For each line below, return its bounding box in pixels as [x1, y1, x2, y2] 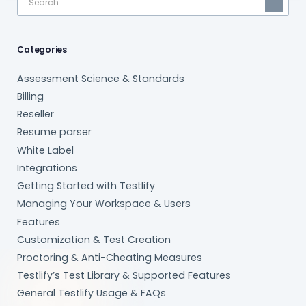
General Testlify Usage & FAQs [17, 286, 167, 301]
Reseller [17, 107, 55, 122]
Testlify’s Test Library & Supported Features [17, 268, 232, 283]
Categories [17, 43, 68, 55]
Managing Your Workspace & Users [17, 197, 191, 211]
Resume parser [17, 125, 92, 139]
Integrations [17, 161, 78, 175]
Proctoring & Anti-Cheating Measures [17, 251, 203, 264]
